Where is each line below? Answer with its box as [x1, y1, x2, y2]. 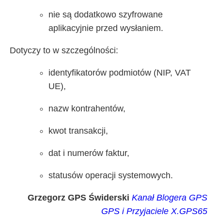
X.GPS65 [171, 206, 207, 216]
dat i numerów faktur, [48, 148, 129, 158]
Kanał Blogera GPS [132, 192, 207, 202]
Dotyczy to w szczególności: [10, 45, 118, 55]
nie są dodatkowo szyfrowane [48, 9, 163, 19]
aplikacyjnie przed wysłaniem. [48, 23, 163, 33]
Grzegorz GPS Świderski [28, 192, 129, 202]
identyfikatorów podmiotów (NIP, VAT [48, 67, 191, 77]
